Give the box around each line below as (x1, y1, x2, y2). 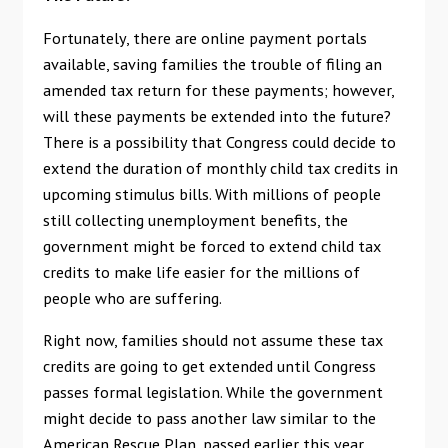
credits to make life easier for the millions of (42, 260, 360, 282)
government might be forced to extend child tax (42, 234, 381, 256)
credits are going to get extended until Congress (42, 354, 376, 376)
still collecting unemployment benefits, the (42, 208, 348, 230)
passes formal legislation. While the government (42, 380, 383, 402)
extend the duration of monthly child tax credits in (42, 156, 398, 178)
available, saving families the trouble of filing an (42, 52, 382, 74)
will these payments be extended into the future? (42, 104, 391, 126)
